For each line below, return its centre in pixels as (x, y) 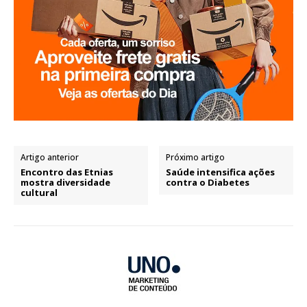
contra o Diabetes (208, 182)
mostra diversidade (65, 182)
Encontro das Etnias (67, 172)
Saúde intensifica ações (221, 172)
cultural (39, 192)
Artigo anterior (50, 157)
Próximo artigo (196, 157)
